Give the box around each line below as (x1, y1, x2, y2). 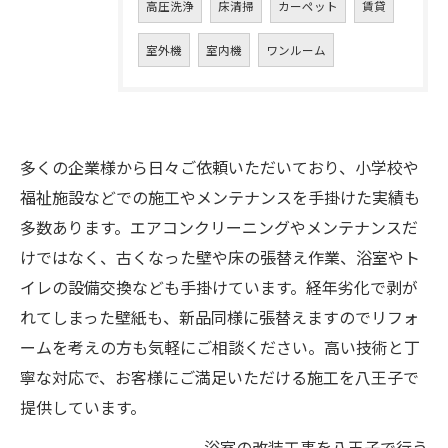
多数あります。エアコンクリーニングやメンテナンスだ (20, 215, 418, 239)
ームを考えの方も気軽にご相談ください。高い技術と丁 (20, 335, 420, 359)
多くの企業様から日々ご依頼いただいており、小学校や (20, 155, 419, 179)
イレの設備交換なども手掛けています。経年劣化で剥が (20, 275, 418, 299)
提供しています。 (20, 395, 146, 419)
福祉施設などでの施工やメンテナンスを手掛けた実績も (20, 185, 420, 209)
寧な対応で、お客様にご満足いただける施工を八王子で (20, 365, 419, 389)
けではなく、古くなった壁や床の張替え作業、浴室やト (20, 245, 420, 269)
